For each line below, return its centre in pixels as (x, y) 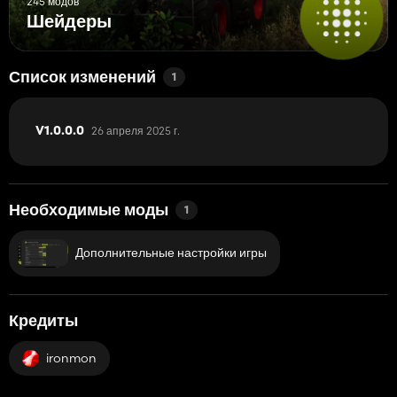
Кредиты (43, 322)
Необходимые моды (89, 211)
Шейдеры (69, 23)
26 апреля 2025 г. (136, 130)
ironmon (71, 358)
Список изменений (82, 78)
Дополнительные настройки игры (171, 253)
